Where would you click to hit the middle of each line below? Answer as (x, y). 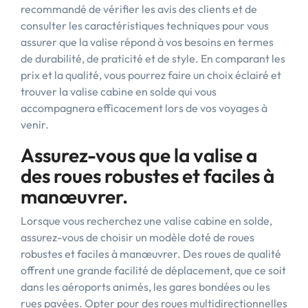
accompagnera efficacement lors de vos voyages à (144, 108)
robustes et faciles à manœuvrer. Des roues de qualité (151, 254)
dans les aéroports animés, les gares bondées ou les (145, 287)
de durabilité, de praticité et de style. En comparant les (153, 58)
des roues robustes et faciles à (147, 176)
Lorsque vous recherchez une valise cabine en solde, (146, 221)
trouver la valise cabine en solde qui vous (119, 91)
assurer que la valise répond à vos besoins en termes (147, 42)
